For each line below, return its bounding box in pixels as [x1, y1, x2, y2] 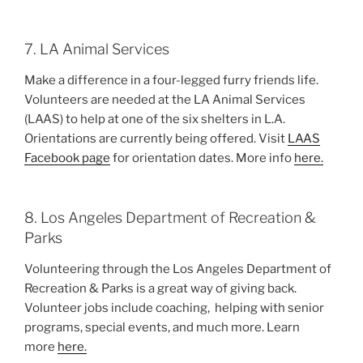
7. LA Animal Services [24, 41, 169, 58]
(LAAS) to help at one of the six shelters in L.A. [24, 111, 285, 126]
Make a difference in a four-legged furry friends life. [24, 72, 318, 88]
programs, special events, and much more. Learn [24, 319, 300, 335]
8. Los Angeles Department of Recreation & [24, 209, 316, 227]
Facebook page [24, 150, 110, 165]
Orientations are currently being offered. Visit [24, 130, 288, 146]
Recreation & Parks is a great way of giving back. [24, 280, 297, 296]
